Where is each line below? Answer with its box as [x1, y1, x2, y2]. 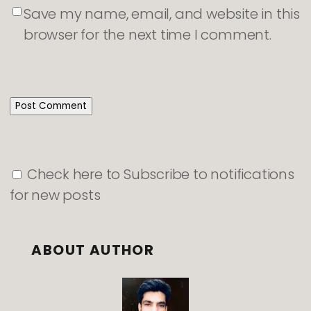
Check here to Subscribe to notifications [24, 164, 294, 184]
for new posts [10, 185, 101, 205]
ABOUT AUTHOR [31, 240, 155, 260]
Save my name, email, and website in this [24, 3, 301, 24]
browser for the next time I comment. [24, 24, 271, 44]
